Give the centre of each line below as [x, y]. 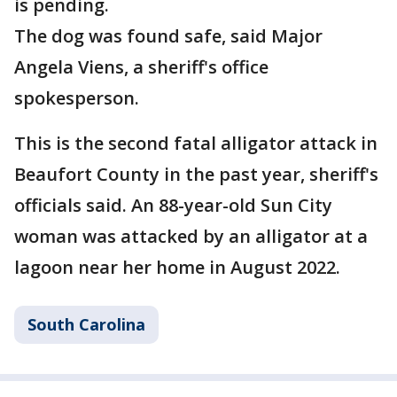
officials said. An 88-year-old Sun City [173, 206]
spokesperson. [77, 98]
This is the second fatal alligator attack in [196, 144]
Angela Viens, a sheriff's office [141, 67]
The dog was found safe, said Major [168, 36]
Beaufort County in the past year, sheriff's [196, 175]
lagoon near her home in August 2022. [177, 268]
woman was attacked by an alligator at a [191, 237]
